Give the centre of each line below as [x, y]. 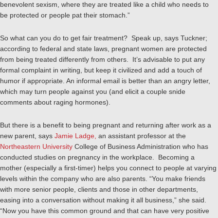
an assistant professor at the [141, 136]
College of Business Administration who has [140, 146]
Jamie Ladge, [75, 136]
